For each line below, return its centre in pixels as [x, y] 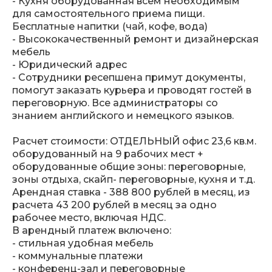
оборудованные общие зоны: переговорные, [129, 167]
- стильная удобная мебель [83, 243]
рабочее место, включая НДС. [89, 218]
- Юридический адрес [70, 65]
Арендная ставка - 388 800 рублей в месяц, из [131, 192]
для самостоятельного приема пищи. [108, 14]
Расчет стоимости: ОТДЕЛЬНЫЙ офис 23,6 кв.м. [134, 141]
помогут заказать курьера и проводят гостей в [132, 90]
